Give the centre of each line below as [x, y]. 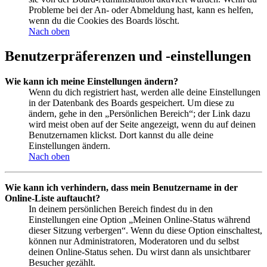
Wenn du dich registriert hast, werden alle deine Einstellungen [145, 92]
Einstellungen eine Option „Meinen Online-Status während [139, 220]
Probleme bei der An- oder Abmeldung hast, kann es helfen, [141, 10]
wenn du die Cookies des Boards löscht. [104, 20]
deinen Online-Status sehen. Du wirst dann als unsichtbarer [139, 252]
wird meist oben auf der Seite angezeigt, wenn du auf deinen [142, 125]
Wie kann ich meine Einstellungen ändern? [91, 82]
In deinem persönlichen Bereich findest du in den [121, 209]
